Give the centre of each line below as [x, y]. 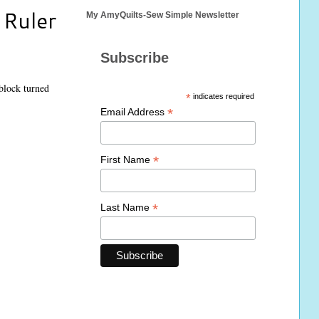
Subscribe [135, 58]
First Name [127, 159]
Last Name [126, 207]
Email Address [134, 112]
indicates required [223, 96]
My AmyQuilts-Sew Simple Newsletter [163, 15]
